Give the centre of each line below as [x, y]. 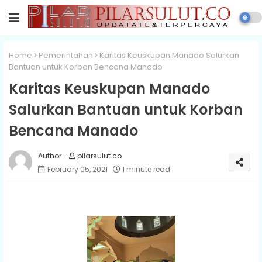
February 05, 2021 [77, 169]
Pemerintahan [66, 55]
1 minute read [146, 169]
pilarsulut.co [99, 156]
